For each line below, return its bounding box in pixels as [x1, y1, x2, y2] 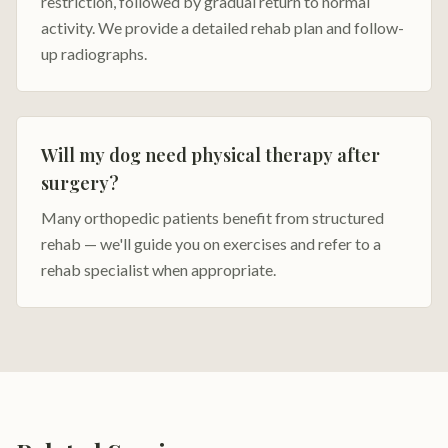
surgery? [41, 171, 119, 195]
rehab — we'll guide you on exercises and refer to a [41, 234, 381, 253]
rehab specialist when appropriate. [41, 260, 276, 279]
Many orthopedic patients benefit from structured [41, 208, 384, 227]
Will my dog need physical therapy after [41, 143, 380, 167]
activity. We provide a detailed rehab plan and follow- [41, 18, 404, 37]
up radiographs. [41, 44, 147, 63]
